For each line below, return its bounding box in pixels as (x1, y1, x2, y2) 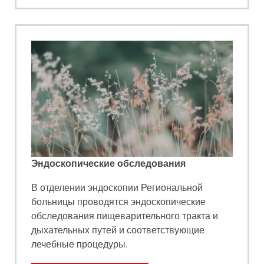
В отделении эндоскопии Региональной (31, 181, 203, 193)
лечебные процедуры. (31, 238, 127, 250)
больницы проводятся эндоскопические (31, 196, 206, 207)
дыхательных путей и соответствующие (31, 224, 204, 236)
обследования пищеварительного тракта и (31, 210, 218, 222)
